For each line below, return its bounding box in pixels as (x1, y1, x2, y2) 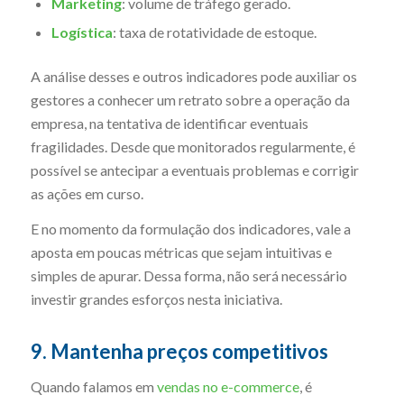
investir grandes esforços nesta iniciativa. (30, 290, 282, 308)
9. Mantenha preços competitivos (30, 339, 328, 364)
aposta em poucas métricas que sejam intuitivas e (30, 243, 332, 262)
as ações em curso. (30, 184, 143, 202)
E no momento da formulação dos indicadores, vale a (30, 220, 351, 238)
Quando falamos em (30, 377, 154, 395)
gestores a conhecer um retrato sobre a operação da (30, 90, 350, 108)
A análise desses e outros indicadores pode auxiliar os (30, 67, 357, 85)
